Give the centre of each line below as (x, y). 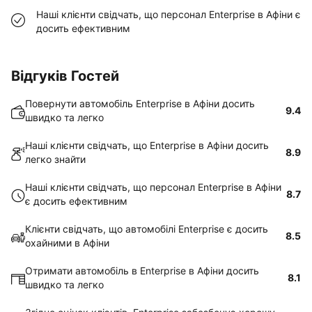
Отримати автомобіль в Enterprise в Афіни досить (142, 271)
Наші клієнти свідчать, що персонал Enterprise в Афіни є (169, 14)
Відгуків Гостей (65, 76)
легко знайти (55, 159)
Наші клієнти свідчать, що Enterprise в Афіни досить (147, 145)
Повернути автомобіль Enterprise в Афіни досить (140, 103)
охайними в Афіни (67, 243)
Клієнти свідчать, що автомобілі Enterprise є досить (147, 229)
